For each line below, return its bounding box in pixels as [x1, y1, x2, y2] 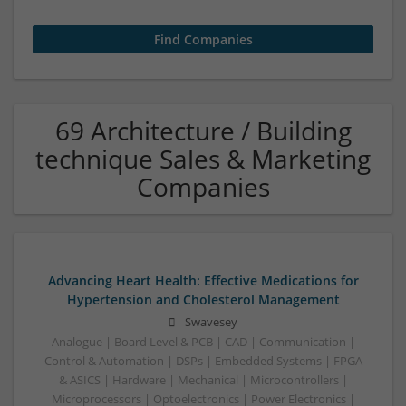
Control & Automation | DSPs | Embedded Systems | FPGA [43, 353, 362, 370]
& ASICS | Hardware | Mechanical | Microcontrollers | [58, 372, 348, 389]
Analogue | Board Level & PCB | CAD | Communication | [51, 334, 355, 351]
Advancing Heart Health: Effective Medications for [47, 272, 359, 289]
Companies [136, 169, 270, 204]
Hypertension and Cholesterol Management [66, 291, 340, 308]
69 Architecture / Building [54, 113, 352, 148]
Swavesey [185, 314, 237, 331]
